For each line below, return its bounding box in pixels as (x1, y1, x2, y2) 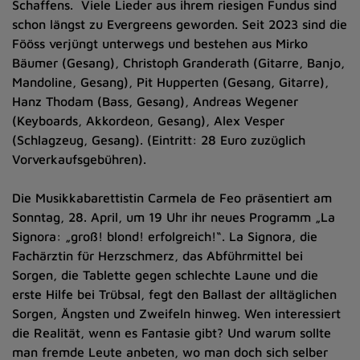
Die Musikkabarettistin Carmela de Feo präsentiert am (12, 190, 332, 205)
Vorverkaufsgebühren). (12, 152, 146, 166)
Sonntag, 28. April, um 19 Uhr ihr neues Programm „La (12, 210, 335, 224)
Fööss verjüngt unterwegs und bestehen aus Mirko (12, 36, 308, 51)
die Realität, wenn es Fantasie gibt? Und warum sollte (12, 325, 331, 340)
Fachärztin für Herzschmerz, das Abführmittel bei (12, 248, 303, 263)
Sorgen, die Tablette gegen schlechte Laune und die (12, 268, 318, 282)
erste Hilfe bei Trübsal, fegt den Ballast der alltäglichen (12, 287, 337, 301)
